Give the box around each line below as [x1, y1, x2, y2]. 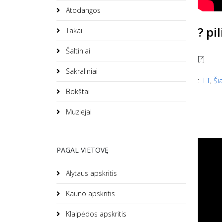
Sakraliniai [64, 66, 98, 76]
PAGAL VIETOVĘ [56, 145, 109, 155]
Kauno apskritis [64, 189, 115, 198]
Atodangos [64, 5, 101, 15]
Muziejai [64, 107, 92, 116]
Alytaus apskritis [64, 168, 117, 178]
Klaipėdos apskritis [64, 209, 126, 219]
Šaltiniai [64, 46, 90, 55]
